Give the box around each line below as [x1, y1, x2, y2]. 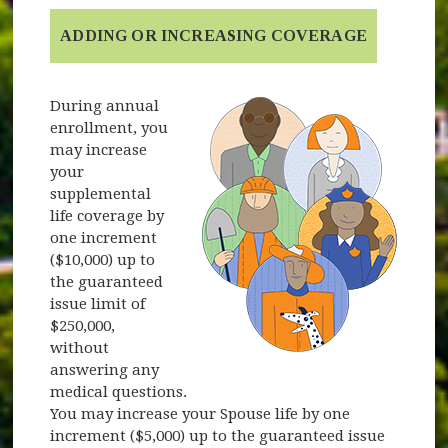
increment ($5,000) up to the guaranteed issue [50, 426, 386, 445]
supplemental [50, 184, 152, 203]
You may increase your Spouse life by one [50, 404, 351, 423]
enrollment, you [50, 118, 169, 137]
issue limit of [50, 294, 146, 313]
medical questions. [50, 382, 188, 401]
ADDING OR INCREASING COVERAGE [60, 26, 367, 44]
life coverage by [50, 206, 165, 225]
